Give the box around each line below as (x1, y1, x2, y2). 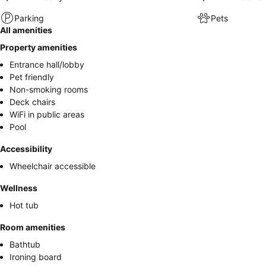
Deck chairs (9, 97, 55, 107)
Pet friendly (9, 72, 54, 82)
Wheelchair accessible (9, 161, 96, 171)
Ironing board (9, 252, 62, 262)
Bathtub (9, 239, 40, 249)
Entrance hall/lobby (9, 59, 84, 69)
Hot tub (9, 200, 39, 210)
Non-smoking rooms (9, 84, 88, 94)
